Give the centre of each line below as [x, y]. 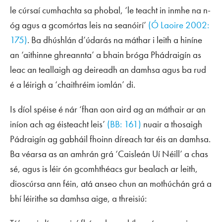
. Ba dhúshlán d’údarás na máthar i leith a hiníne [115, 40]
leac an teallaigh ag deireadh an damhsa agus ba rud [108, 70]
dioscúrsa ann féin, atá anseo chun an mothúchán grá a [111, 184]
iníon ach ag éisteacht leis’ [58, 124]
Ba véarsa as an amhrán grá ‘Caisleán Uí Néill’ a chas [109, 154]
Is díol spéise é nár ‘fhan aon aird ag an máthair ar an [108, 110]
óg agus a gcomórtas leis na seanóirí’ [79, 25]
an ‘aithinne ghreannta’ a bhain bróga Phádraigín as [106, 55]
